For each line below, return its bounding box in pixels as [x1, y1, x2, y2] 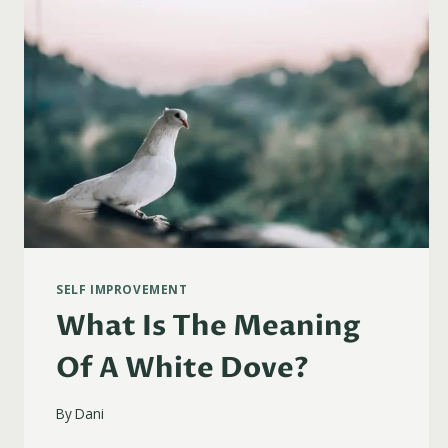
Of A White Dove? [56, 349, 309, 388]
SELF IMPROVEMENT [56, 281, 188, 298]
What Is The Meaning [56, 307, 360, 346]
